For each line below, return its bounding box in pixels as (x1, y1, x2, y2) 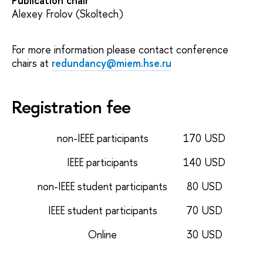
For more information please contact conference (12, 42, 228, 57)
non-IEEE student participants (38, 179, 167, 194)
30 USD (186, 227, 222, 242)
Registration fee (12, 94, 131, 119)
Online (88, 227, 117, 242)
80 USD (186, 179, 222, 194)
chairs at (12, 55, 52, 70)
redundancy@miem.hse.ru (52, 55, 171, 70)
